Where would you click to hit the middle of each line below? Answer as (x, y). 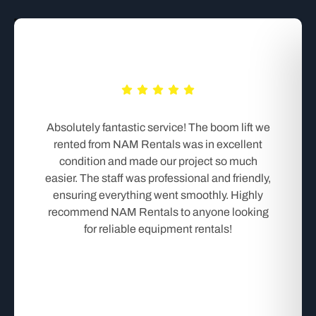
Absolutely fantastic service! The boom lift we (158, 127)
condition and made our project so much (158, 161)
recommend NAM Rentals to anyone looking (158, 212)
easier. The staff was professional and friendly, (158, 178)
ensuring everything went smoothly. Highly (158, 195)
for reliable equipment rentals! (158, 229)
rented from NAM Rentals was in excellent (158, 144)
